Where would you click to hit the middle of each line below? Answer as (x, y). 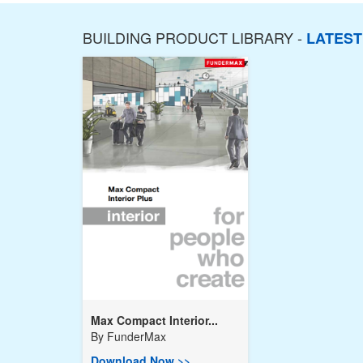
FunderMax (137, 336)
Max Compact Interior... (154, 320)
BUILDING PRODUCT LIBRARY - (194, 37)
